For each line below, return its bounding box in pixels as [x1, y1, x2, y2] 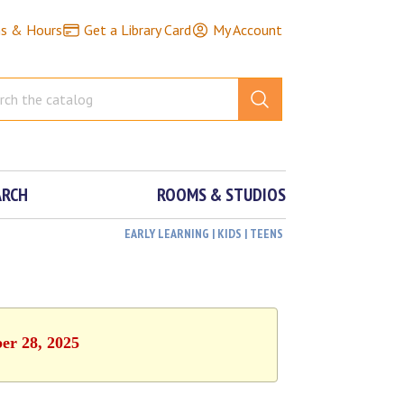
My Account [212, 21, 282, 39]
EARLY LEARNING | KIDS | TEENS [124, 225, 284, 242]
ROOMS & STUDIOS [157, 183, 287, 207]
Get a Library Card [83, 21, 191, 39]
